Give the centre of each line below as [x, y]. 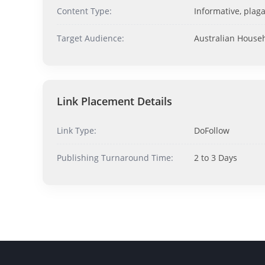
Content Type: [84, 11]
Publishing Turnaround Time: [115, 158]
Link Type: [77, 130]
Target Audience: [91, 38]
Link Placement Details [114, 101]
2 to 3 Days [216, 158]
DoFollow [212, 130]
